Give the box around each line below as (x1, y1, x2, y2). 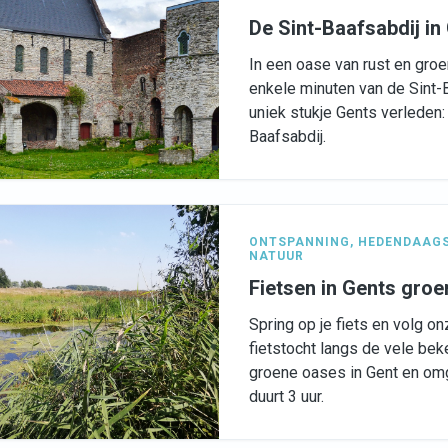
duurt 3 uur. (249, 387, 324, 407)
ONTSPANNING (249, 235, 350, 250)
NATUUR (249, 249, 304, 264)
